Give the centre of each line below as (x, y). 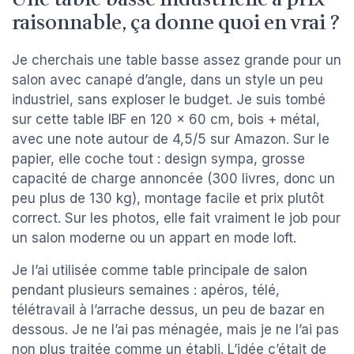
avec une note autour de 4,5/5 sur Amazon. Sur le (171, 139)
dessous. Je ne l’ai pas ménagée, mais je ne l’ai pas (175, 329)
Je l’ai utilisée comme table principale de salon (160, 270)
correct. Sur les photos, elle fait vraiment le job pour (176, 218)
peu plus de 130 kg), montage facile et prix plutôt (168, 198)
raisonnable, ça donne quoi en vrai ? (176, 23)
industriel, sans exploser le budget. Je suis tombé (169, 99)
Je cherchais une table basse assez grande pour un (177, 60)
